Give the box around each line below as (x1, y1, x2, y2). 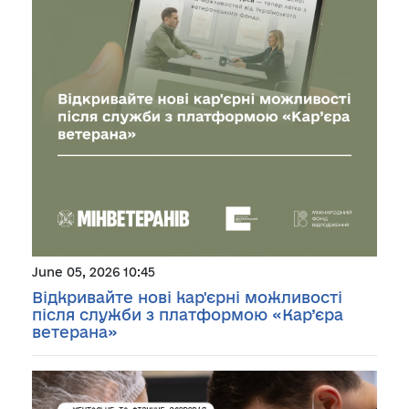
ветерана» (32, 322, 118, 341)
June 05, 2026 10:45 (32, 264, 155, 279)
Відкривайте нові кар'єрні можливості (32, 288, 342, 306)
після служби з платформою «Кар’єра (32, 305, 343, 323)
